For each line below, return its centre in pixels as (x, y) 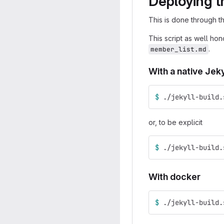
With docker (174, 177)
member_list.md (178, 49)
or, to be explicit (175, 122)
